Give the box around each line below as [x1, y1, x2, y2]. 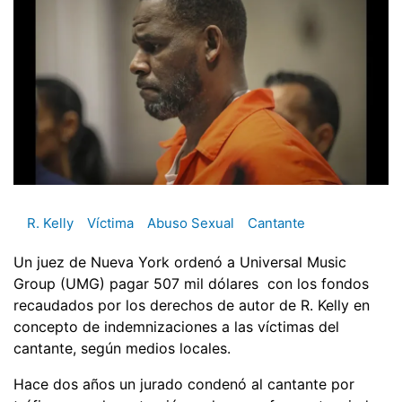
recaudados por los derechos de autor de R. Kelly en [13, 295, 370, 314]
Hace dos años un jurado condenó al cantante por [13, 374, 354, 393]
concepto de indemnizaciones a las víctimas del [13, 317, 339, 336]
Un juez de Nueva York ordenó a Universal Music [13, 252, 346, 271]
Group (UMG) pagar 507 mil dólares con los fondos [13, 274, 369, 293]
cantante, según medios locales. [13, 338, 231, 357]
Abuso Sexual [147, 214, 234, 232]
